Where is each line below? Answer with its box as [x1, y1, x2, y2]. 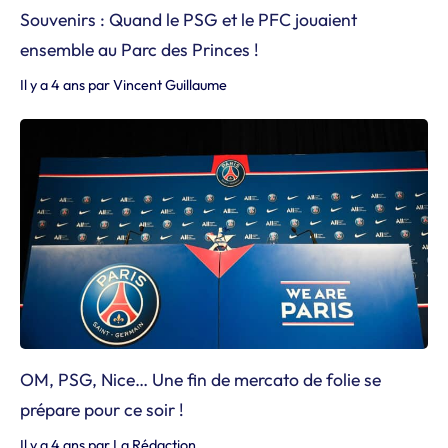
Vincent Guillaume [113, 76, 227, 94]
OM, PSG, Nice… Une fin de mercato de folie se [20, 367, 381, 391]
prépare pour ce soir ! [20, 397, 184, 421]
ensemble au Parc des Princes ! [20, 38, 259, 61]
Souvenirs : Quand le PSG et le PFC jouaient [20, 8, 357, 31]
